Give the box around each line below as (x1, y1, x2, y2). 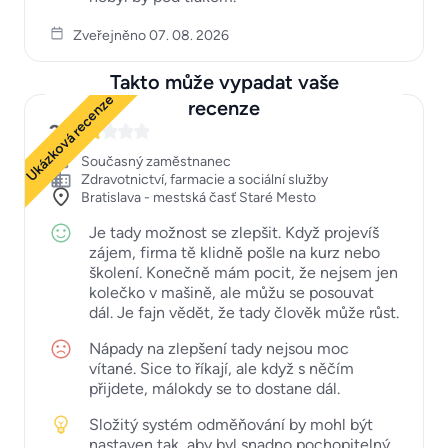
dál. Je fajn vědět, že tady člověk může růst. (89, 302, 399, 322)
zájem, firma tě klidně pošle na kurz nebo (89, 242, 380, 262)
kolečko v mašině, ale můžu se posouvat (89, 282, 374, 302)
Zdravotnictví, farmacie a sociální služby (81, 170, 328, 188)
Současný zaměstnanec (81, 152, 231, 170)
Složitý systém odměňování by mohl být (89, 414, 373, 434)
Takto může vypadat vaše (109, 69, 339, 94)
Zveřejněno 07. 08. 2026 (73, 26, 229, 44)
